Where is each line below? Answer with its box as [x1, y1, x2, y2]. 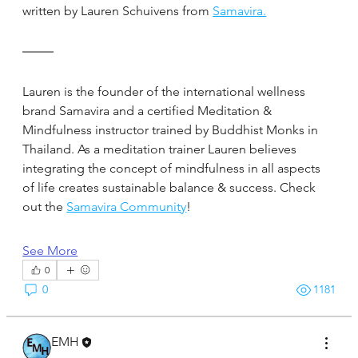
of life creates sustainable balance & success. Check [22, 179, 316, 195]
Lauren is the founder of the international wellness [22, 83, 306, 99]
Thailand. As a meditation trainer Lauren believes [22, 141, 297, 157]
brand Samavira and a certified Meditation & [22, 102, 272, 118]
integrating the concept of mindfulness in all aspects [22, 160, 321, 176]
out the [22, 198, 67, 214]
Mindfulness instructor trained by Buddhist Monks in [22, 121, 319, 137]
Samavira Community [66, 198, 187, 214]
